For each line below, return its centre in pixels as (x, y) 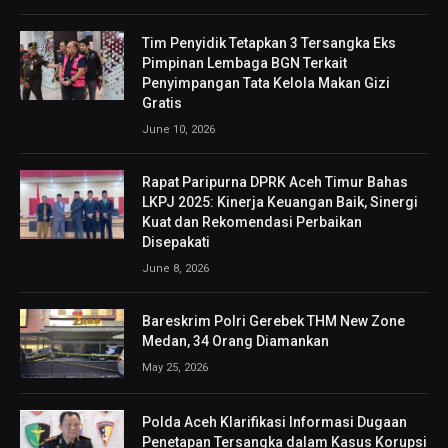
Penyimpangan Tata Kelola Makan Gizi (266, 82)
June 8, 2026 (175, 268)
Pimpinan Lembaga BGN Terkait (244, 62)
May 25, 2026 (175, 367)
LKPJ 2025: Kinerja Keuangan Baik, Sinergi (280, 201)
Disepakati (176, 241)
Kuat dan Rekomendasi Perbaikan (252, 221)
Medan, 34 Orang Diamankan (235, 340)
